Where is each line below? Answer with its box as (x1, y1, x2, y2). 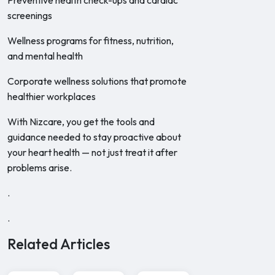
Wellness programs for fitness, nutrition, (7, 34, 174, 47)
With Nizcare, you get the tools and (7, 115, 155, 128)
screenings (7, 9, 52, 21)
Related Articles (7, 235, 110, 253)
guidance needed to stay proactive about (7, 131, 181, 143)
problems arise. (7, 161, 72, 174)
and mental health (7, 50, 83, 62)
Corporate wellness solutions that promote (7, 75, 187, 87)
